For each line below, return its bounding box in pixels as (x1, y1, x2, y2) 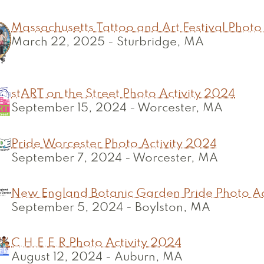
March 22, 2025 (11, 37, 105, 48)
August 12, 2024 (11, 252, 103, 263)
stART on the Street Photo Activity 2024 (11, 89, 235, 100)
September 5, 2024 (11, 203, 123, 213)
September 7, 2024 (11, 153, 122, 164)
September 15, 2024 (11, 103, 127, 114)
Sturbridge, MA (117, 37, 204, 48)
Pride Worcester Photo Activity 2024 (11, 139, 217, 150)
